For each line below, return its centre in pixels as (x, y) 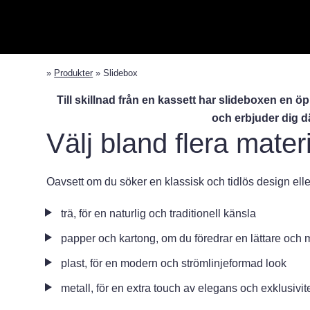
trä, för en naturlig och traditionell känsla (159, 213)
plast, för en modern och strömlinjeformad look (174, 263)
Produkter (74, 73)
